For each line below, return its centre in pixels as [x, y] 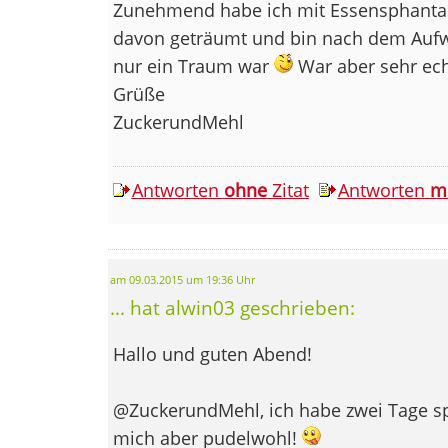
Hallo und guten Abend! [212, 353]
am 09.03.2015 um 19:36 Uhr [182, 279]
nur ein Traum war [193, 65]
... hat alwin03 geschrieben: [232, 307]
